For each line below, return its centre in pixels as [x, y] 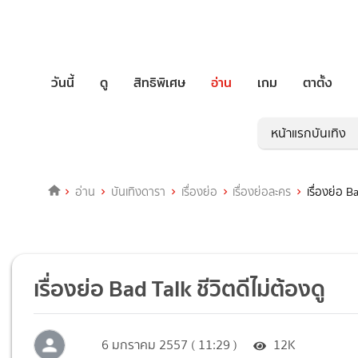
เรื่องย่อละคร [262, 192]
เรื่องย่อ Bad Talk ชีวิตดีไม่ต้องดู [180, 289]
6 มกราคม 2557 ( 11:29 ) [170, 345]
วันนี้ [63, 82]
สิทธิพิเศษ [159, 82]
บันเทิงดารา [138, 192]
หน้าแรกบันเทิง [308, 133]
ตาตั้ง [318, 82]
